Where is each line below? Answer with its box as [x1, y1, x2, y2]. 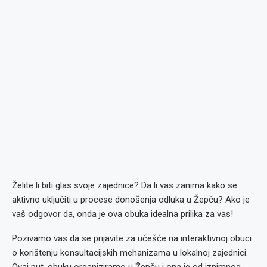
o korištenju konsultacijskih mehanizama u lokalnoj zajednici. [12, 247, 248, 258]
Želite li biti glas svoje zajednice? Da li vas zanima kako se [12, 180, 237, 191]
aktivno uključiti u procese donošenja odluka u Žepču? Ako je [12, 194, 250, 205]
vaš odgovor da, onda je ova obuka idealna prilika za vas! [12, 209, 233, 219]
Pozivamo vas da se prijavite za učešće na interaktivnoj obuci [12, 233, 252, 244]
